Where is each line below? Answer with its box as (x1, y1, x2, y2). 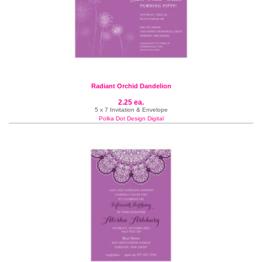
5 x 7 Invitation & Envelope (94, 106, 168, 113)
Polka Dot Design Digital (98, 115, 164, 122)
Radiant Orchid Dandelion (91, 82, 171, 89)
